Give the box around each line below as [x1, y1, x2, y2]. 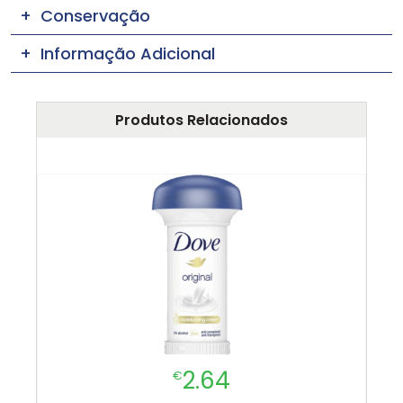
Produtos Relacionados [115, 109, 288, 130]
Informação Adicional [40, 41, 215, 65]
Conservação [40, 4, 150, 27]
